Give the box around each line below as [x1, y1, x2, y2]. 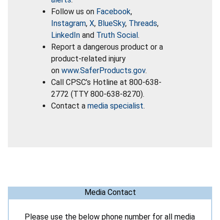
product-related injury [51, 54, 126, 63]
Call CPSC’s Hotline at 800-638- [51, 77, 162, 87]
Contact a [51, 101, 87, 110]
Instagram [51, 18, 86, 28]
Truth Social [96, 30, 138, 40]
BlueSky [98, 18, 125, 28]
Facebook [96, 6, 131, 16]
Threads [129, 18, 157, 28]
